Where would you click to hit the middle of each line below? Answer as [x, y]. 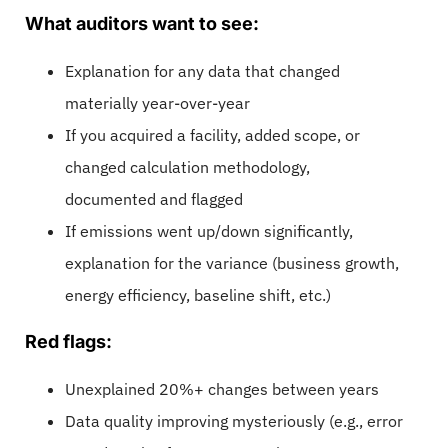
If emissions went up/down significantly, [209, 230]
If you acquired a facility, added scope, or [212, 134]
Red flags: [68, 341]
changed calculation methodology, [187, 166]
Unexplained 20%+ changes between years [222, 388]
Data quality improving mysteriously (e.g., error [234, 420]
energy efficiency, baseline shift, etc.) [198, 294]
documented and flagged [154, 198]
